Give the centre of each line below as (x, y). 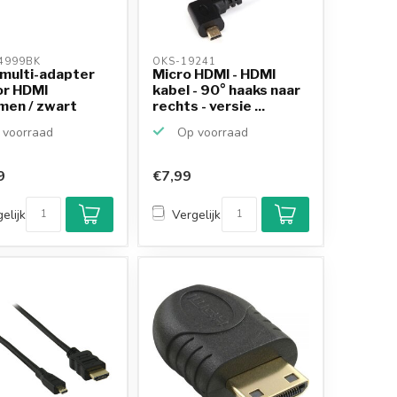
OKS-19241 (187, 61)
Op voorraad (211, 132)
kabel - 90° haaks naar (227, 90)
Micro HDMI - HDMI (214, 74)
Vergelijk (197, 214)
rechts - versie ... (209, 105)
